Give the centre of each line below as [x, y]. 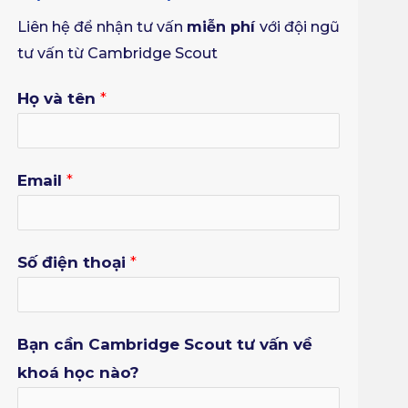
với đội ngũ [300, 27]
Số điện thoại [74, 263]
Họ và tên [59, 99]
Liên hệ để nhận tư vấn [102, 27]
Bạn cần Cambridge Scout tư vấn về [165, 345]
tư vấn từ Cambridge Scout [118, 54]
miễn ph [219, 27]
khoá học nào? [79, 373]
